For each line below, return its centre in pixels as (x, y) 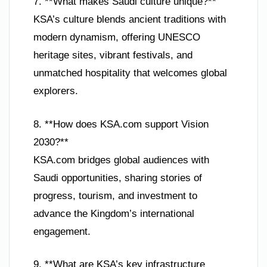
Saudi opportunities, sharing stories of (118, 178)
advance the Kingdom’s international (114, 213)
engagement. (62, 231)
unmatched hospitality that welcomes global (130, 73)
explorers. (56, 91)
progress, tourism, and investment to (115, 195)
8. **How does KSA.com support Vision (121, 124)
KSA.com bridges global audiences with (121, 160)
